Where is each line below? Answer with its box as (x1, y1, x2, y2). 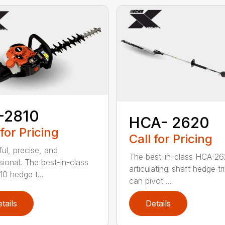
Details (145, 198, 171, 209)
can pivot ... (129, 176, 172, 186)
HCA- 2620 (129, 114, 209, 132)
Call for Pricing (129, 132, 212, 147)
